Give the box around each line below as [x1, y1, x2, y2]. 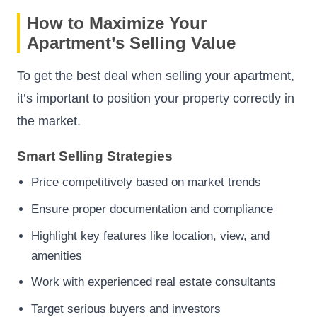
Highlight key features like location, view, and [31, 229, 270, 243]
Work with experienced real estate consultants [31, 275, 276, 289]
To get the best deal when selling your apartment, [17, 68, 294, 83]
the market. [17, 113, 81, 128]
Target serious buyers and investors [31, 301, 221, 316]
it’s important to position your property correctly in [17, 91, 294, 105]
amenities [31, 248, 82, 263]
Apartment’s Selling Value [27, 33, 236, 52]
